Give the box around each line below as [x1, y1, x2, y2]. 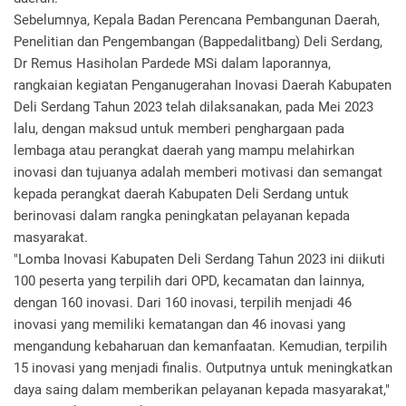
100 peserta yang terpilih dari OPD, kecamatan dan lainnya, [14, 273, 364, 289]
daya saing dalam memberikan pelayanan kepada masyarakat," [14, 382, 390, 398]
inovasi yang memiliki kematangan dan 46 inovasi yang [14, 316, 345, 333]
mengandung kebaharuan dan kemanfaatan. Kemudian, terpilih [14, 338, 387, 354]
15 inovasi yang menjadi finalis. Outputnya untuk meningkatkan [14, 360, 392, 376]
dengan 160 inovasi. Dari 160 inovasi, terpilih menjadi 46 [14, 295, 352, 311]
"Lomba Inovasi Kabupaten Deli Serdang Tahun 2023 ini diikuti [14, 251, 385, 267]
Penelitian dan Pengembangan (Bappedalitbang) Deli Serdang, [14, 34, 382, 50]
